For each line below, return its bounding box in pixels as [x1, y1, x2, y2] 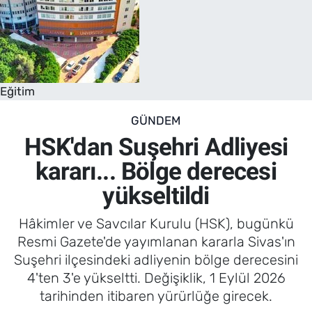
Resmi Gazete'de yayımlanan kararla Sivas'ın [17, 233, 295, 250]
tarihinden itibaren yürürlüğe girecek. [40, 287, 272, 304]
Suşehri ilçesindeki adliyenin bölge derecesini [14, 251, 298, 268]
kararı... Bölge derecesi [36, 157, 276, 187]
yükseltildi [102, 182, 210, 211]
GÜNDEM [131, 113, 181, 127]
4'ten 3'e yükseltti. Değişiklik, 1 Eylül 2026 [26, 269, 286, 286]
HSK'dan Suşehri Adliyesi [24, 133, 288, 162]
